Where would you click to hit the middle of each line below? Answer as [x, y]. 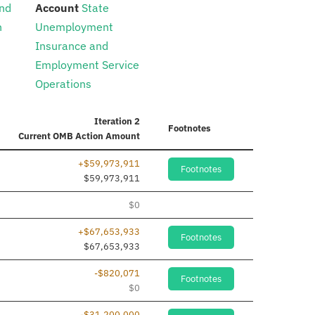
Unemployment [74, 27]
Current [34, 136]
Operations [63, 84]
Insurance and [71, 46]
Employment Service [87, 65]
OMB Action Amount [95, 136]
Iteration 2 [117, 122]
